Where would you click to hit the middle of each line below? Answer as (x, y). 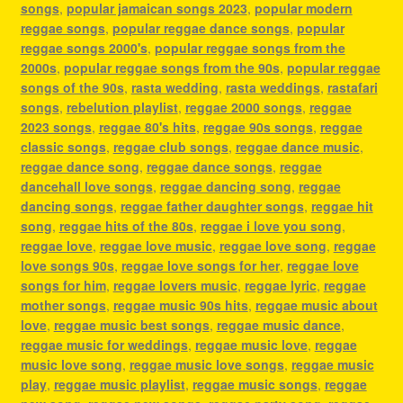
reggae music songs (255, 384)
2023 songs (56, 126)
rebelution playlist (122, 107)
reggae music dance (278, 324)
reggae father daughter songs (212, 206)
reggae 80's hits (147, 126)
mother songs (63, 304)
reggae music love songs (206, 364)
